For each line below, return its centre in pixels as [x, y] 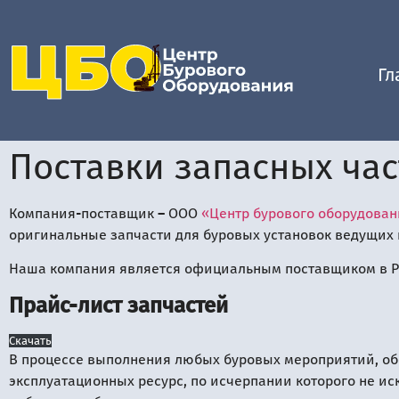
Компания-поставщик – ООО [105, 213]
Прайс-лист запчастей [118, 305]
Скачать [30, 340]
